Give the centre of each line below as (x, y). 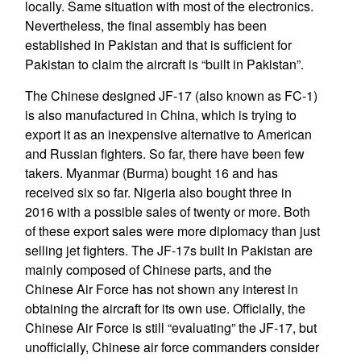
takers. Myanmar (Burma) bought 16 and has (151, 173)
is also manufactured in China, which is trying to (160, 115)
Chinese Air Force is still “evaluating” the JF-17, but (170, 328)
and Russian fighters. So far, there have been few (164, 154)
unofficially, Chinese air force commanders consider (172, 347)
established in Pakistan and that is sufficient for (158, 45)
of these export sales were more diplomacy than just (172, 231)
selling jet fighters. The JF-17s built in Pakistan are (168, 250)
